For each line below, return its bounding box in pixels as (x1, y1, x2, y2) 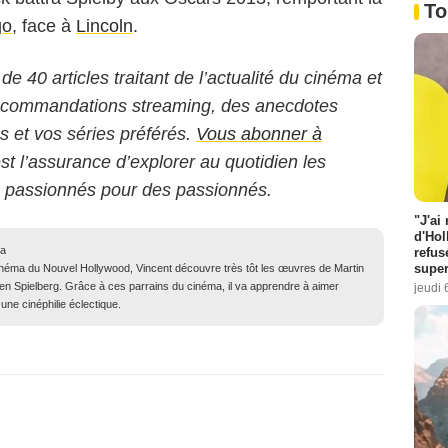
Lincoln (76, 16, 133, 37)
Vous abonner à (196, 124, 322, 145)
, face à (12, 16, 76, 37)
